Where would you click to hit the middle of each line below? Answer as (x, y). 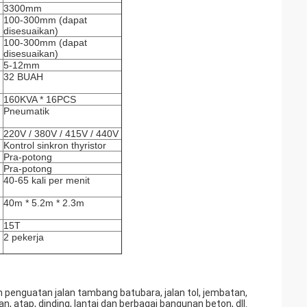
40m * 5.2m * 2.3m (44, 203)
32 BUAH (23, 77)
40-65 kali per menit (47, 180)
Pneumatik (26, 111)
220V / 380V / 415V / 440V (61, 134)
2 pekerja (24, 237)
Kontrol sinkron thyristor (55, 145)
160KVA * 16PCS (40, 99)
